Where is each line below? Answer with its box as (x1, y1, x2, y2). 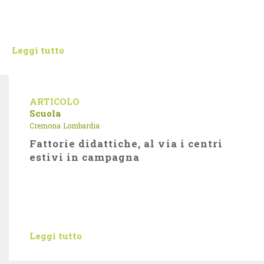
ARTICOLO (29, 95, 80, 107)
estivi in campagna (29, 150, 140, 164)
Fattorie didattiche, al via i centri (29, 137, 223, 150)
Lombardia (63, 121, 100, 130)
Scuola (29, 107, 61, 119)
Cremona (29, 121, 61, 130)
